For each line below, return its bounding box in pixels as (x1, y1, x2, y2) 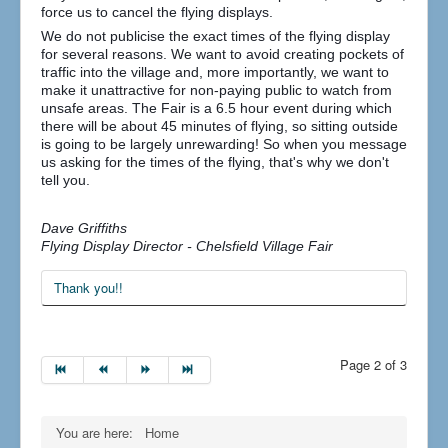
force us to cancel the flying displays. (41, 3, 273, 20)
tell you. (41, 171, 90, 188)
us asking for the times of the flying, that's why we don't (41, 153, 389, 170)
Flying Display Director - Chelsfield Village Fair (41, 237, 333, 254)
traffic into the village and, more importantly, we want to (41, 63, 389, 80)
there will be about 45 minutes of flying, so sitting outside (41, 117, 398, 134)
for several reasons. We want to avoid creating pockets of (41, 45, 404, 62)
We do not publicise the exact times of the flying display (41, 27, 390, 44)
